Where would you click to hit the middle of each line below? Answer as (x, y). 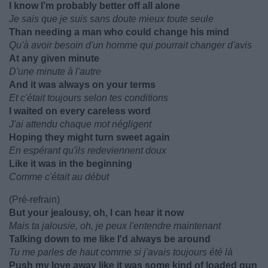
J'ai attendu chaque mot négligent (80, 124)
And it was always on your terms (82, 85)
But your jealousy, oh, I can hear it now (96, 213)
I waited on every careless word (80, 111)
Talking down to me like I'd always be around (110, 239)
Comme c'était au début (59, 177)
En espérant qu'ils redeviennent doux (88, 150)
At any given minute (54, 58)
